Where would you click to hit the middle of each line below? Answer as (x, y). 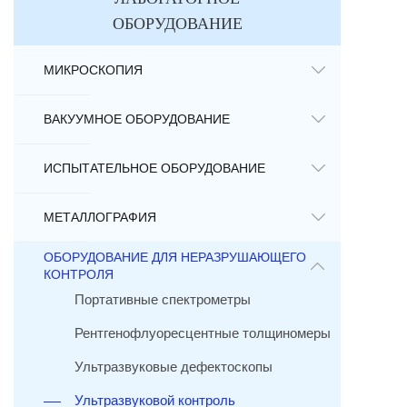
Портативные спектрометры (163, 299)
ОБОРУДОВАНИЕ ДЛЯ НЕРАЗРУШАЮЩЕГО (175, 257)
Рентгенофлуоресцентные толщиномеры (203, 333)
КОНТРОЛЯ (79, 274)
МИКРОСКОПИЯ (93, 69)
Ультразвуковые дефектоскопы (174, 367)
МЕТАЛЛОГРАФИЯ (100, 217)
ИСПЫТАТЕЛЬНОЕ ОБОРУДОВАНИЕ (154, 168)
